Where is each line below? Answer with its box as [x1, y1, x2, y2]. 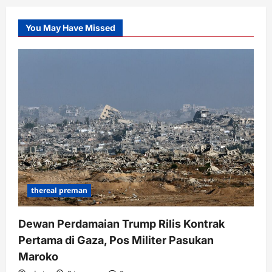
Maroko [18, 250, 58, 263]
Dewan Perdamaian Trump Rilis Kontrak [18, 217, 225, 231]
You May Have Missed [25, 22, 115, 33]
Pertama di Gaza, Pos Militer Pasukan [18, 234, 214, 247]
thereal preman [31, 185, 87, 196]
